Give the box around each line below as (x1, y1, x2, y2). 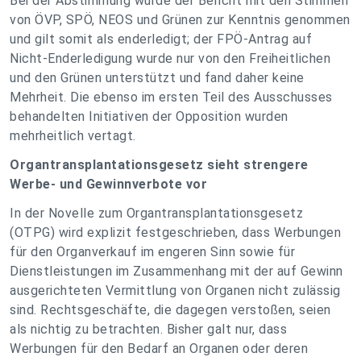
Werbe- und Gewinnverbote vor (10, 176, 207, 192)
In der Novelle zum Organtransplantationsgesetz (10, 205, 303, 221)
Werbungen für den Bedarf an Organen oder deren (10, 341, 308, 356)
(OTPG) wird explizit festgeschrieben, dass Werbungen (10, 225, 341, 240)
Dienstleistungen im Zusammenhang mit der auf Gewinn (10, 263, 343, 279)
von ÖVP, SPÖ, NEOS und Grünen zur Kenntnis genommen (10, 12, 351, 27)
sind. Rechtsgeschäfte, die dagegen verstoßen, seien (10, 302, 331, 317)
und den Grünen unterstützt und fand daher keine (10, 70, 305, 85)
